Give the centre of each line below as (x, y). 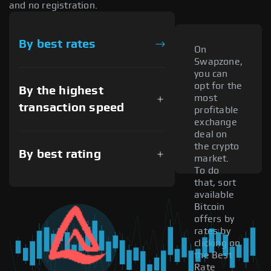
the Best (213, 256)
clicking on (217, 243)
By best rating (60, 154)
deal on (211, 135)
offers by (214, 219)
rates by (212, 231)
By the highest (61, 90)
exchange (216, 122)
